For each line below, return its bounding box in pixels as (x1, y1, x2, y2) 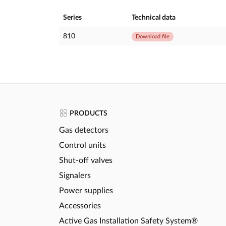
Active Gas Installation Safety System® (59, 216, 198, 225)
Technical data (132, 14, 176, 21)
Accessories (59, 201, 101, 210)
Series (63, 14, 82, 21)
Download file (136, 33, 169, 39)
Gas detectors (59, 126, 108, 134)
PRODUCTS (68, 109, 107, 117)
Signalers (59, 171, 91, 180)
